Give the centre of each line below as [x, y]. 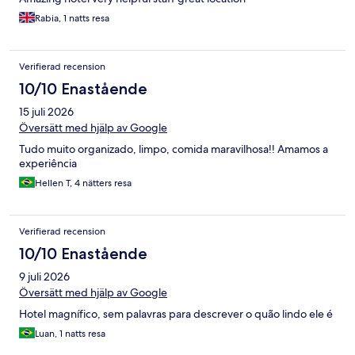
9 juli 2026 [44, 276]
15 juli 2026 [46, 111]
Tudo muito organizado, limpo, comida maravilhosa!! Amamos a [174, 149]
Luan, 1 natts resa [70, 333]
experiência [48, 163]
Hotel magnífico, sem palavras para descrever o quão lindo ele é [176, 313]
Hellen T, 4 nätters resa [83, 183]
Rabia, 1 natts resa [72, 18]
